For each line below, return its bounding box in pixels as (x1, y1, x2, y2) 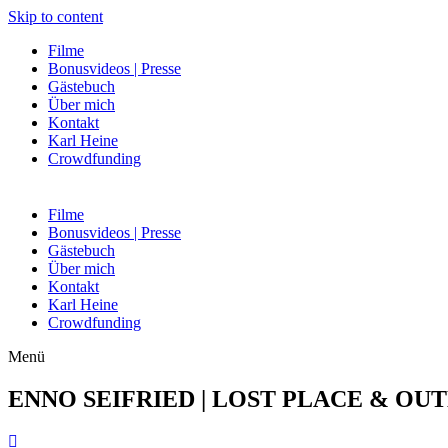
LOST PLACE (212, 385, 363, 412)
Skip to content (8, 8, 103, 25)
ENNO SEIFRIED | (8, 385, 212, 412)
